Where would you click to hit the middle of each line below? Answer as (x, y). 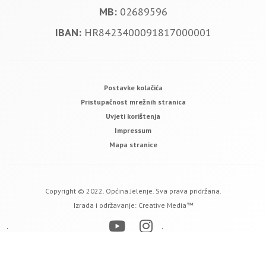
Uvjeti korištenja (133, 116)
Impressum (133, 130)
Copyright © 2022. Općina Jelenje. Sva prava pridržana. (133, 191)
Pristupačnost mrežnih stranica (133, 102)
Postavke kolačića (133, 87)
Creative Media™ (165, 205)
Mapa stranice (133, 144)
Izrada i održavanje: (106, 205)
